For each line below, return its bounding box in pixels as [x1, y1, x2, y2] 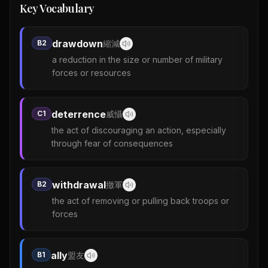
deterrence [51, 108, 106, 120]
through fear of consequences [51, 138, 173, 148]
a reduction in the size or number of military [52, 54, 223, 65]
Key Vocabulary [20, 1, 95, 16]
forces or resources [52, 68, 131, 78]
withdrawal [52, 179, 106, 191]
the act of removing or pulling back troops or [52, 196, 229, 206]
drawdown [52, 38, 103, 50]
